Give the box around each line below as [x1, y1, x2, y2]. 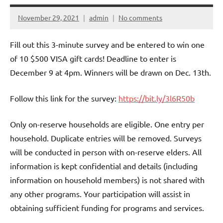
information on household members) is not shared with [10, 174, 205, 185]
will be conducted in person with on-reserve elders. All [10, 146, 202, 157]
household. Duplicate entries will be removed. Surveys [10, 132, 202, 143]
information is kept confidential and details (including [10, 160, 198, 171]
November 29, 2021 [18, 13, 79, 22]
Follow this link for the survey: [10, 93, 118, 103]
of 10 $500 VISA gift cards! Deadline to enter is [10, 53, 176, 63]
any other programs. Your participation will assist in [10, 188, 190, 199]
